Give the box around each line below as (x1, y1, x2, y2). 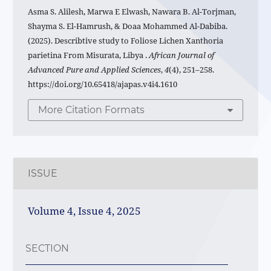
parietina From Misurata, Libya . (28, 50, 149, 61)
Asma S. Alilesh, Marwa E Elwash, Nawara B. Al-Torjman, (28, 6, 237, 18)
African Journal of (149, 50, 215, 61)
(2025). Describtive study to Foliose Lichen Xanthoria (28, 35, 224, 47)
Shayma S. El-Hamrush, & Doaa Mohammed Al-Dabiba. (28, 21, 228, 32)
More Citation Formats (38, 104, 145, 116)
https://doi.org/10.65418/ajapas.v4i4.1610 (28, 79, 178, 90)
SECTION (25, 243, 70, 255)
